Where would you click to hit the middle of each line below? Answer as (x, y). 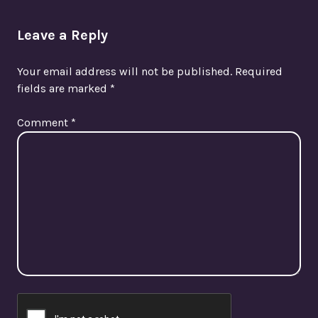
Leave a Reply (62, 35)
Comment (44, 122)
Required (259, 71)
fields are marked (64, 88)
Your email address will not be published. (125, 71)
